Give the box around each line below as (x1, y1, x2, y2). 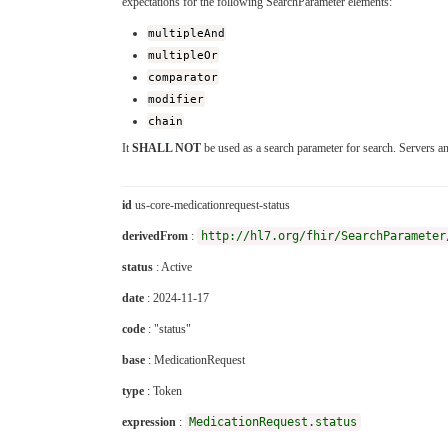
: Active (153, 260, 192, 275)
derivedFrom (122, 229, 188, 244)
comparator (148, 70, 219, 85)
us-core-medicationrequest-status (132, 198, 290, 213)
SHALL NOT (132, 141, 201, 156)
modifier (148, 92, 205, 107)
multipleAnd (148, 26, 226, 41)
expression (122, 415, 176, 430)
